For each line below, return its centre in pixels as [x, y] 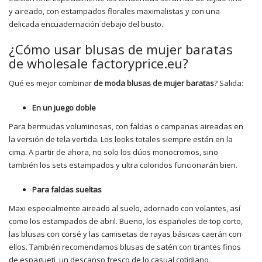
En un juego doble [64, 108]
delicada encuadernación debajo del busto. [86, 24]
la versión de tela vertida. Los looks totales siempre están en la [121, 139]
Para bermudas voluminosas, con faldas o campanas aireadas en [126, 126]
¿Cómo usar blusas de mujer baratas [121, 49]
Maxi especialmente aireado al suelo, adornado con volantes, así [125, 208]
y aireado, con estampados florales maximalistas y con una [114, 11]
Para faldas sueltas [67, 189]
